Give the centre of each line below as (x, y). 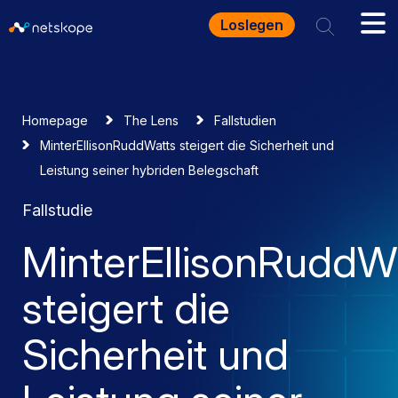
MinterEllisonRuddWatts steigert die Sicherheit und (187, 145)
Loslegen (252, 25)
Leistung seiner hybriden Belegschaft (149, 170)
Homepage (55, 120)
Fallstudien (245, 120)
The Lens (151, 120)
